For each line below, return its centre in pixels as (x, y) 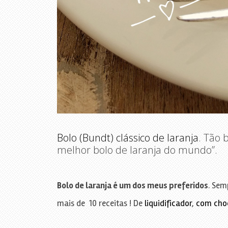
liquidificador (168, 203)
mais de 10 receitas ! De (101, 203)
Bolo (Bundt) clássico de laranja (127, 137)
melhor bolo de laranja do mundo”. (137, 150)
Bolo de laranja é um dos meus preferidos (132, 185)
